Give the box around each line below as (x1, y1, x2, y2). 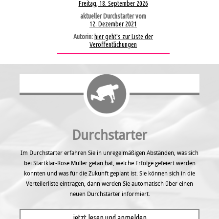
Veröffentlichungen (89, 40, 137, 48)
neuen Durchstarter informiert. (69, 190, 150, 197)
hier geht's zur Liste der (94, 32, 153, 41)
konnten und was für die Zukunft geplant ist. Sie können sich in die (24, 169, 195, 177)
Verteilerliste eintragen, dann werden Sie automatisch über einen (26, 179, 193, 187)
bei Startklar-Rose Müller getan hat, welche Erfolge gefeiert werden (23, 159, 196, 167)
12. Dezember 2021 (89, 20, 137, 28)
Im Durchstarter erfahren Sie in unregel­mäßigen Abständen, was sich (21, 149, 198, 156)
